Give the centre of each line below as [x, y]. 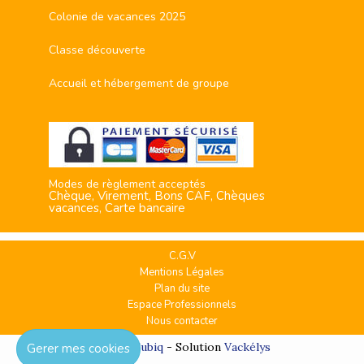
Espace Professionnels [182, 304]
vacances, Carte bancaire [117, 208]
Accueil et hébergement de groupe [139, 83]
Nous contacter [182, 321]
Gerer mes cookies [78, 349]
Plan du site [182, 288]
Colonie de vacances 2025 [117, 16]
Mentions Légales [182, 272]
